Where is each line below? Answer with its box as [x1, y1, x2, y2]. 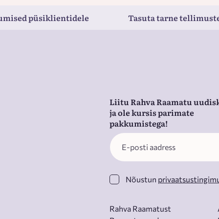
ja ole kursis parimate [109, 107, 194, 118]
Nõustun [126, 175, 158, 184]
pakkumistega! [109, 117, 168, 129]
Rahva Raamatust [109, 204, 171, 213]
